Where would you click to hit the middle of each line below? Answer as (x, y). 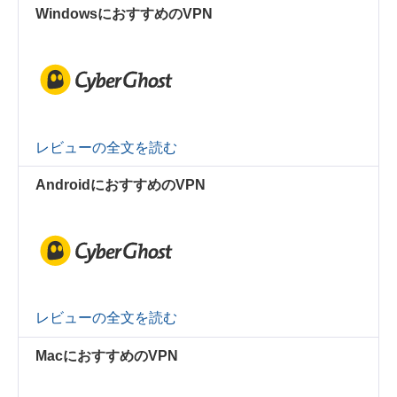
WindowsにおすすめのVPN (125, 14)
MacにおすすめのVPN (107, 355)
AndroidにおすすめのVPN (121, 185)
